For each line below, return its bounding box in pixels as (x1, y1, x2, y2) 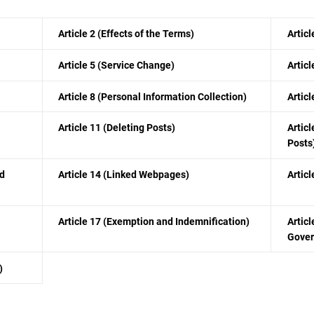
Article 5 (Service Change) (58, 60, 175, 71)
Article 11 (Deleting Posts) (58, 122, 176, 134)
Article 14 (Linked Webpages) (58, 169, 190, 181)
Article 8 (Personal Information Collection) (58, 90, 247, 102)
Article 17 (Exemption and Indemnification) (58, 215, 250, 227)
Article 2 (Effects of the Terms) (58, 28, 195, 40)
